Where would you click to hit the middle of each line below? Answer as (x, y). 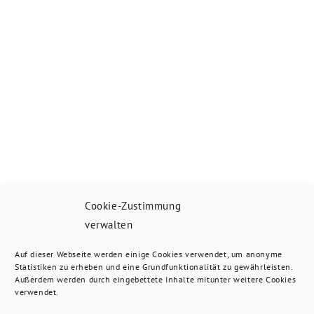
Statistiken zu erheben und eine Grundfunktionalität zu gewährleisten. (154, 267)
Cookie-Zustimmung (133, 206)
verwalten (109, 225)
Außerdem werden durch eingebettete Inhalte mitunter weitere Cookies (156, 279)
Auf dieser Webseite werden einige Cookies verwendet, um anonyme (149, 254)
